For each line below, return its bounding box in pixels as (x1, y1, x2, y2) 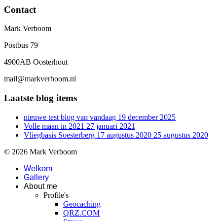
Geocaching (63, 199, 101, 208)
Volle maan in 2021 (24, 121, 86, 130)
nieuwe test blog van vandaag (24, 112, 118, 121)
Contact (4, 4, 36, 15)
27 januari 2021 (86, 121, 135, 130)
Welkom (24, 164, 52, 173)
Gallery (24, 173, 49, 182)
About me (24, 182, 57, 190)
